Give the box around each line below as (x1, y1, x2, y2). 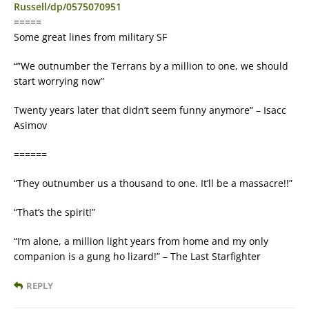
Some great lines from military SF (14, 30, 167, 44)
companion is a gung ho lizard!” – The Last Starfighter (14, 250, 261, 263)
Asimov (14, 119, 47, 132)
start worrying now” (14, 74, 104, 88)
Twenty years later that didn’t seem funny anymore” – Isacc (14, 103, 286, 117)
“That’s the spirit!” (14, 206, 95, 219)
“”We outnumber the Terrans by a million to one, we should (14, 59, 288, 73)
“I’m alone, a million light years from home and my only (14, 235, 268, 248)
